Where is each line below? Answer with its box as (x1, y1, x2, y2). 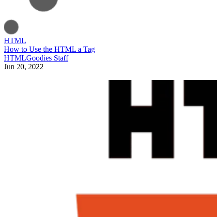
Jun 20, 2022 (4, 62, 44, 71)
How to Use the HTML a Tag (4, 45, 95, 53)
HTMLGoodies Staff (4, 53, 68, 62)
